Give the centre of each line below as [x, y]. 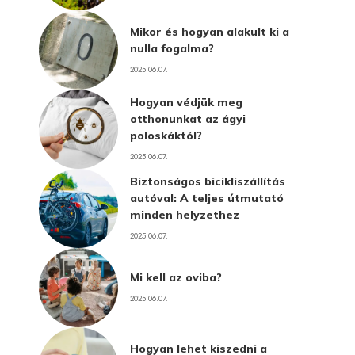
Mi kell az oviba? [176, 277]
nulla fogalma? [172, 48]
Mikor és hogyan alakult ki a [210, 31]
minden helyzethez [185, 215]
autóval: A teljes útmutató [207, 198]
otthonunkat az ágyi [188, 119]
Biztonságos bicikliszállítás [208, 181]
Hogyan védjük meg [186, 102]
